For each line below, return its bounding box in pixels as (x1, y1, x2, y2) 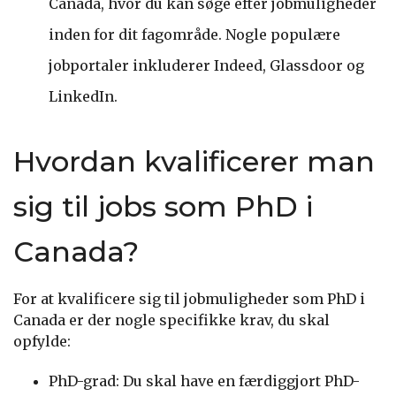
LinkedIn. (49, 87, 118, 105)
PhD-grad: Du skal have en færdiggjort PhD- (49, 371, 360, 390)
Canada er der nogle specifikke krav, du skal (13, 310, 330, 329)
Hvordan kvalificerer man (13, 143, 375, 179)
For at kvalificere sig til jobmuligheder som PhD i (13, 289, 365, 308)
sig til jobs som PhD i (13, 188, 313, 224)
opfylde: (13, 331, 71, 350)
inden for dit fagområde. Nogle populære (49, 25, 340, 43)
